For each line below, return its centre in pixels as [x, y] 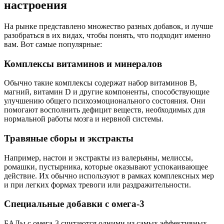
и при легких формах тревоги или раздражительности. [97, 184]
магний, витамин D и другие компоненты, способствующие [107, 92]
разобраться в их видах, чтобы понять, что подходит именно [107, 35]
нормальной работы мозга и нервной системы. [84, 119]
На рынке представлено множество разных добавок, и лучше [108, 26]
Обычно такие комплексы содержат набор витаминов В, [100, 83]
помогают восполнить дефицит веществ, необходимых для [104, 110]
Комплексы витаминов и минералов [83, 63]
